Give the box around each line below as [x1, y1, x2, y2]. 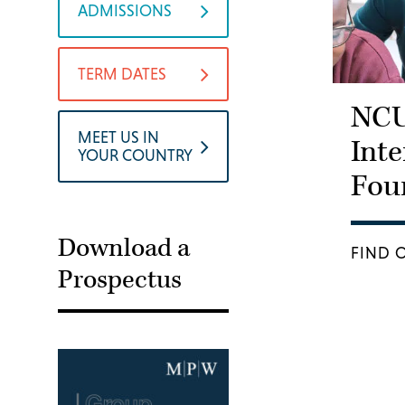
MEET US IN [78, 127, 159, 146]
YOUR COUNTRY [78, 146, 193, 165]
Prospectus [58, 263, 182, 297]
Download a [58, 231, 190, 265]
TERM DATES [78, 64, 166, 83]
